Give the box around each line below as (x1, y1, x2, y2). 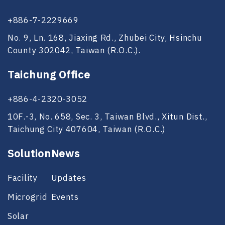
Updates (51, 172, 86, 184)
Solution (8, 146, 51, 162)
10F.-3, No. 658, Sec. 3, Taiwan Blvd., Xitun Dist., (8, 110, 207, 123)
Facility (8, 172, 38, 184)
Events (51, 191, 79, 203)
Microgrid (8, 191, 48, 203)
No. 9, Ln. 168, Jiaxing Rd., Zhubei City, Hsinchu (8, 32, 202, 44)
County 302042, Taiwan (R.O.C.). (8, 44, 141, 57)
